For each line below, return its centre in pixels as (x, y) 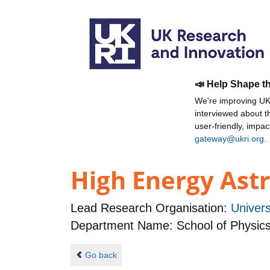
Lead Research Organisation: (151, 208)
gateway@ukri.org (229, 139)
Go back (101, 255)
